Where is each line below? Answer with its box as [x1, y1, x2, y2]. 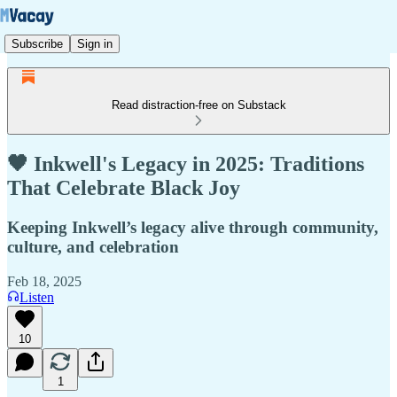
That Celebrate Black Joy [7, 175, 240, 199]
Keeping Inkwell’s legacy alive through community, [7, 217, 378, 237]
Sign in [77, 36, 113, 51]
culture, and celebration [7, 237, 179, 256]
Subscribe [12, 36, 63, 51]
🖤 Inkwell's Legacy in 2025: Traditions [7, 152, 364, 175]
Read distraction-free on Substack [111, 98, 286, 112]
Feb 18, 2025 [7, 273, 82, 289]
